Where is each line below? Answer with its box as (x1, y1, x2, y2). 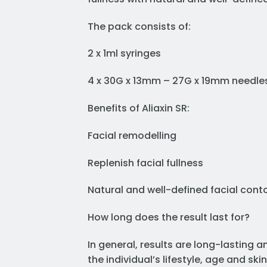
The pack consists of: (88, 19, 191, 33)
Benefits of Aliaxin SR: (88, 101, 190, 116)
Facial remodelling (88, 128, 176, 142)
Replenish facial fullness (88, 156, 203, 170)
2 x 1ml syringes (88, 46, 161, 61)
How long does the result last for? (88, 210, 250, 225)
